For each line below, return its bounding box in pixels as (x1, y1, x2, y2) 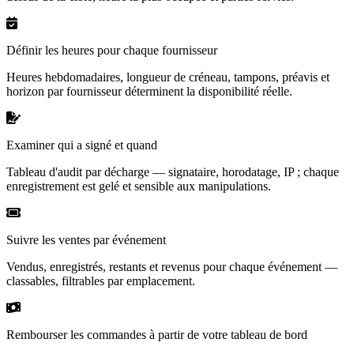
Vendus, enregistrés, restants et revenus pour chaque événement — (6, 259, 337, 273)
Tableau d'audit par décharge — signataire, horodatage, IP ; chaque (6, 164, 339, 179)
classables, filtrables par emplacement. (6, 273, 195, 288)
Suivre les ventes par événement (6, 232, 166, 247)
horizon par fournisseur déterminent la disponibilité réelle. (6, 84, 292, 98)
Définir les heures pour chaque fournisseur (6, 43, 217, 57)
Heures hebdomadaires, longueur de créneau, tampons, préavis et (6, 70, 330, 84)
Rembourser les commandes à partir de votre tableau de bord (6, 327, 307, 341)
